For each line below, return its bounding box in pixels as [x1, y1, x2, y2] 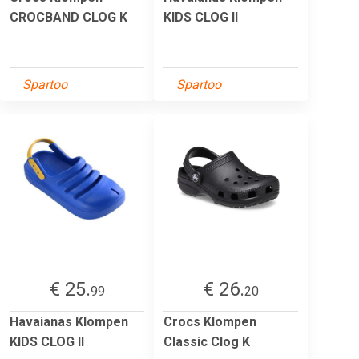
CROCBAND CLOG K [10, 9, 127, 25]
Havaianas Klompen [10, 313, 128, 329]
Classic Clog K [163, 333, 250, 349]
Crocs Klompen [163, 313, 256, 329]
